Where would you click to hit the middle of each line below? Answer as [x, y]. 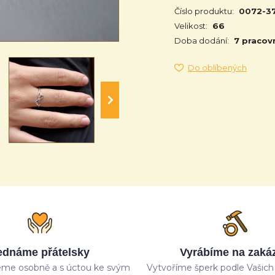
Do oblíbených [217, 68]
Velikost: [191, 26]
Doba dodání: [202, 41]
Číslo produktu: [204, 11]
